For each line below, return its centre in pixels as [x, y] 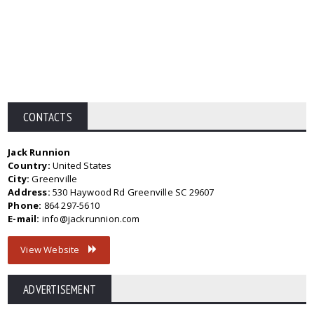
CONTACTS [48, 117]
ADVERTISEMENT [60, 289]
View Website [55, 250]
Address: [29, 192]
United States [81, 165]
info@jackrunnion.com [90, 219]
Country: [29, 165]
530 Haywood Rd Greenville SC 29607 [132, 192]
